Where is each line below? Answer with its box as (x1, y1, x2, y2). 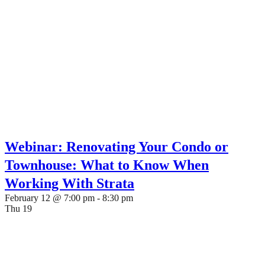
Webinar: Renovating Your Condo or (5, 139, 228, 154)
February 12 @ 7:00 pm (5, 193, 95, 203)
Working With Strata (5, 176, 134, 191)
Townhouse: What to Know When (5, 157, 209, 173)
